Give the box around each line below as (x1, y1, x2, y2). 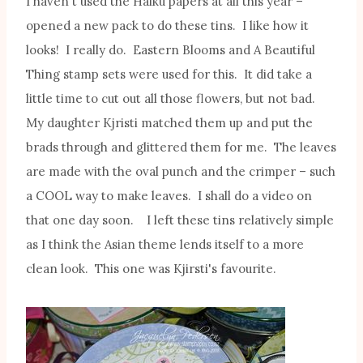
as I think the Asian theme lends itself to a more (26, 237, 304, 253)
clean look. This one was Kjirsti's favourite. (26, 261, 276, 277)
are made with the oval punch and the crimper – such (26, 164, 335, 180)
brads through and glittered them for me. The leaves (26, 139, 336, 156)
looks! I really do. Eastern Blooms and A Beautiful (26, 42, 315, 58)
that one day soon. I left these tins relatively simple (26, 212, 334, 228)
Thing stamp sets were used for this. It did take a (26, 66, 312, 83)
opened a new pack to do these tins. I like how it (26, 18, 309, 34)
